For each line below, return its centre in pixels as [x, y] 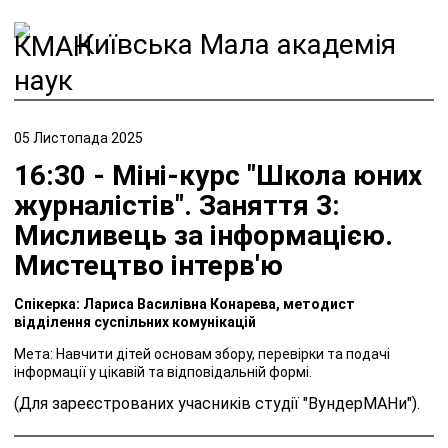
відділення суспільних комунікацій [135, 321]
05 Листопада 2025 [78, 137]
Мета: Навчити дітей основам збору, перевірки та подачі [202, 353]
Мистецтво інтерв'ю [148, 265]
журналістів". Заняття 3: [177, 205]
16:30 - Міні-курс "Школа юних [218, 175]
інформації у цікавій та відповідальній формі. [163, 371]
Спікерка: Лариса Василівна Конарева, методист [184, 303]
